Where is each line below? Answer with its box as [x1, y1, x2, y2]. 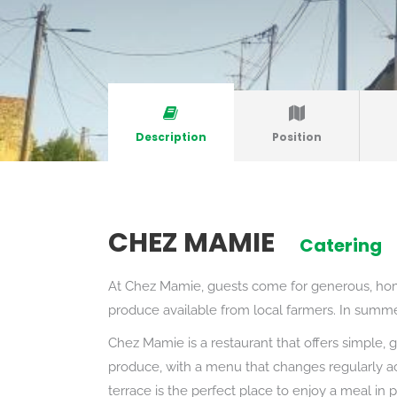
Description [135, 129, 206, 144]
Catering [300, 233, 382, 258]
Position [271, 129, 322, 144]
